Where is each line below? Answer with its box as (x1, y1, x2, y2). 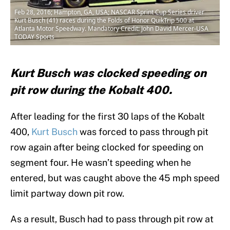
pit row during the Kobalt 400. (10, 83, 172, 97)
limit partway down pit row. (10, 188, 124, 199)
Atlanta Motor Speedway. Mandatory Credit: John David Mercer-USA (14, 24, 208, 33)
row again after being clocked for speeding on (10, 142, 203, 153)
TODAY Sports (14, 32, 54, 42)
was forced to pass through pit (78, 126, 208, 138)
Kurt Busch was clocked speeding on (10, 66, 206, 80)
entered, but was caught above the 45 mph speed (10, 172, 220, 184)
